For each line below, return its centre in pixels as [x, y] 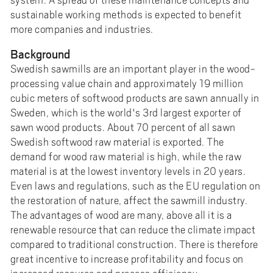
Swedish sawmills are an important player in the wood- [133, 69]
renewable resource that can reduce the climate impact [133, 229]
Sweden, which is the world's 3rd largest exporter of [126, 112]
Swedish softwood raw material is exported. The [117, 142]
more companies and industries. [82, 29]
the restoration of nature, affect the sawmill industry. [129, 200]
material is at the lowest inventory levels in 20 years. [128, 171]
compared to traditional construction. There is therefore [134, 244]
